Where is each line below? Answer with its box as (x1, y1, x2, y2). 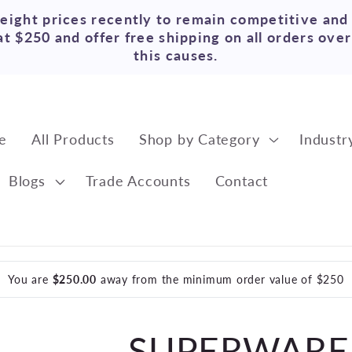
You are (8, 273, 53, 287)
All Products (31, 130, 115, 148)
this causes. (134, 46, 218, 64)
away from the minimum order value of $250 (96, 273, 344, 287)
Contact (214, 172, 269, 190)
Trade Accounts (85, 172, 191, 190)
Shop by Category (138, 130, 260, 148)
